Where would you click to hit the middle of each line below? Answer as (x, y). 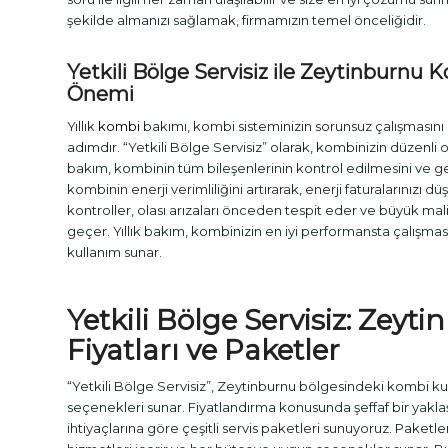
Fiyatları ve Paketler (203, 350)
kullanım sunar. (114, 252)
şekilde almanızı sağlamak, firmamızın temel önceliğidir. (246, 20)
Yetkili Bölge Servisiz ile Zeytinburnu (247, 72)
